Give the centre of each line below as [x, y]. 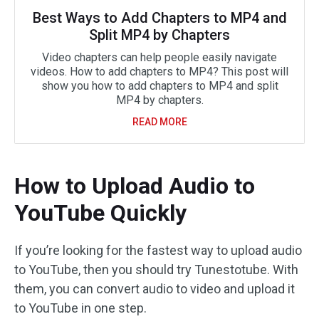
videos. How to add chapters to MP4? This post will [159, 72]
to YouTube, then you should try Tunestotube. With [156, 270]
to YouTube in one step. [80, 308]
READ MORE [159, 122]
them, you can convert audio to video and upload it [155, 289]
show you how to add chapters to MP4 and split [159, 86]
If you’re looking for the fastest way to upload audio [158, 251]
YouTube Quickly [100, 213]
